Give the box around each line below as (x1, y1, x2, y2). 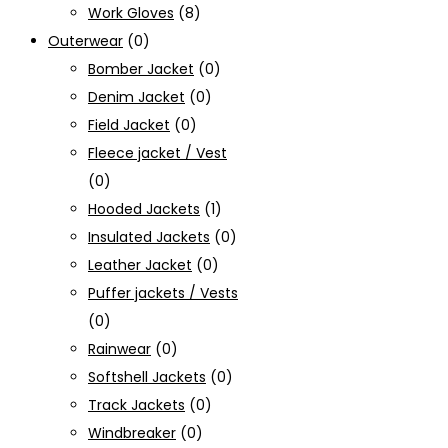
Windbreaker (88, 422, 176, 443)
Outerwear (48, 30, 123, 51)
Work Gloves (88, 2, 174, 23)
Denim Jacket (88, 86, 185, 107)
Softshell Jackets (88, 366, 206, 387)
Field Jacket (88, 114, 170, 135)
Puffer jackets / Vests (88, 282, 238, 303)
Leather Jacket (88, 254, 192, 275)
